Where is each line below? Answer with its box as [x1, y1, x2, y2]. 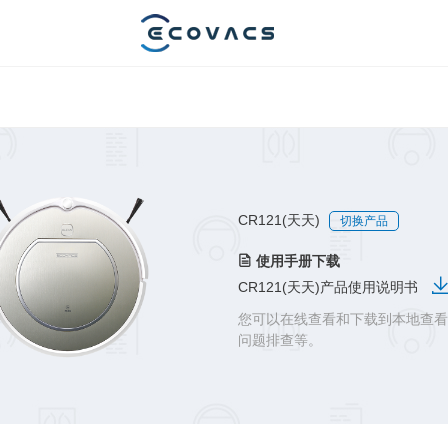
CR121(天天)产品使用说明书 [238, 279, 422, 295]
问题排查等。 [238, 332, 322, 348]
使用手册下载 [256, 253, 340, 269]
